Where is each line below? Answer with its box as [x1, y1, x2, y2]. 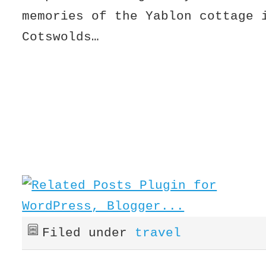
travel [135, 226, 182, 240]
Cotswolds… [22, 30, 100, 44]
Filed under [42, 226, 135, 240]
